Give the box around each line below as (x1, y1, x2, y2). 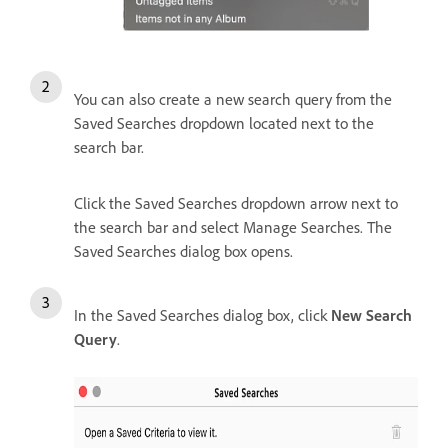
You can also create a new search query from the (74, 88, 392, 109)
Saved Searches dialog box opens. (74, 240, 293, 261)
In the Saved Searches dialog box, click (74, 304, 331, 325)
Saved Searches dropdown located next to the (74, 112, 374, 133)
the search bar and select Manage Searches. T (74, 216, 384, 237)
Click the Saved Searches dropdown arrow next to (74, 192, 398, 213)
